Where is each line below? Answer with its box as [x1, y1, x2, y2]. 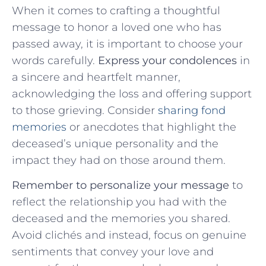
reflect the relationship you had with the [12, 195, 227, 209]
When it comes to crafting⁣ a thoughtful [12, 4, 220, 17]
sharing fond [158, 103, 226, 117]
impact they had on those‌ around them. [12, 153, 226, 167]
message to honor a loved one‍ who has [12, 20, 221, 34]
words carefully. [12, 53, 98, 67]
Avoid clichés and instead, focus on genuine [12, 229, 246, 242]
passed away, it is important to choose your [12, 37, 243, 50]
